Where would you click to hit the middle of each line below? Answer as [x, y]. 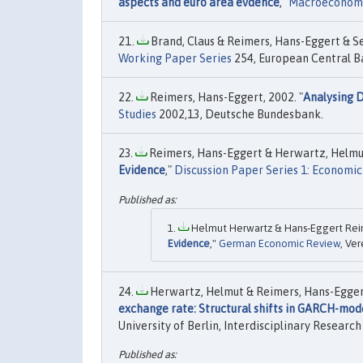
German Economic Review [280, 243]
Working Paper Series [175, 59]
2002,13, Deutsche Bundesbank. [240, 115]
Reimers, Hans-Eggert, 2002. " [225, 98]
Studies [137, 115]
